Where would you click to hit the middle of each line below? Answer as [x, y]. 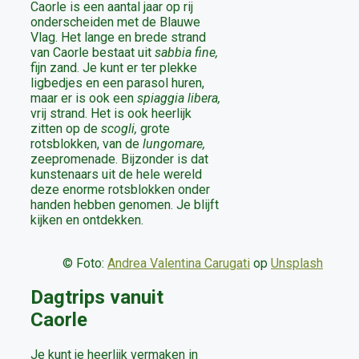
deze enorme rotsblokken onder [120, 189]
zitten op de [66, 128]
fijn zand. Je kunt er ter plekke [114, 67]
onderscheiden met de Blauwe [115, 22]
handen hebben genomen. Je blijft [125, 204]
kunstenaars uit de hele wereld [116, 174]
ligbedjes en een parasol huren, [117, 83]
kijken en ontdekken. [87, 220]
